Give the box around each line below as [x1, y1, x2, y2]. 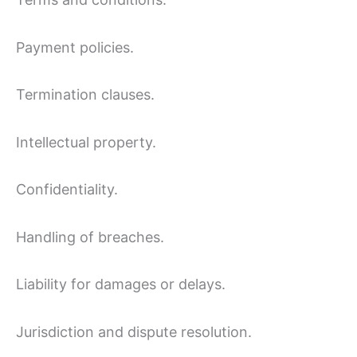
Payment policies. [16, 38, 134, 56]
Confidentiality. [16, 181, 118, 198]
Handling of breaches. [16, 228, 164, 245]
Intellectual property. [16, 133, 156, 151]
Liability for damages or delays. [16, 276, 226, 293]
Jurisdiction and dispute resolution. [16, 323, 252, 340]
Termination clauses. [16, 86, 155, 104]
